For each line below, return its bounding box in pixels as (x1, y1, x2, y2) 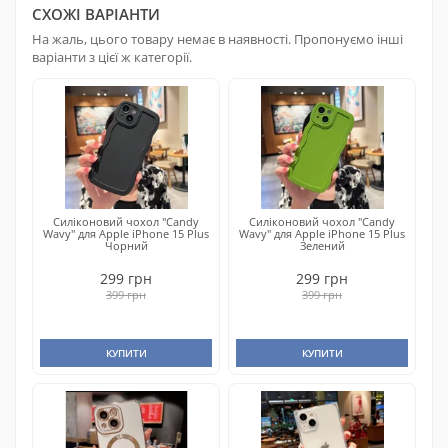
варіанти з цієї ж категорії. (32, 48, 192, 66)
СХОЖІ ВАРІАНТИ (32, 4, 160, 24)
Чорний (104, 238, 148, 253)
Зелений (299, 238, 345, 253)
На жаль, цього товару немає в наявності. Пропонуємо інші (32, 30, 403, 48)
